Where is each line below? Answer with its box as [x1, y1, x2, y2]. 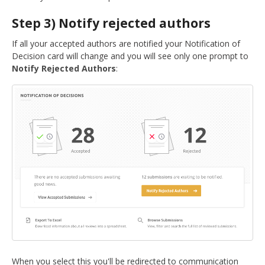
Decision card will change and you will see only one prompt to [12, 50, 251, 62]
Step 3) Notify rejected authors [12, 14, 211, 31]
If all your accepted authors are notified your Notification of [12, 37, 240, 49]
